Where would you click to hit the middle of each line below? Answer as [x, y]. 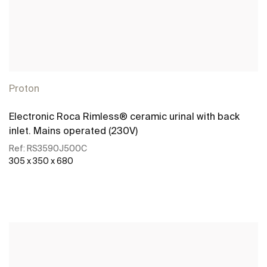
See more [124, 209]
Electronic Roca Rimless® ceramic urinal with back [124, 116]
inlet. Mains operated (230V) [73, 130]
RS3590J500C [57, 148]
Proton [24, 88]
